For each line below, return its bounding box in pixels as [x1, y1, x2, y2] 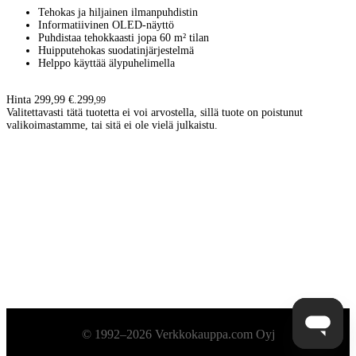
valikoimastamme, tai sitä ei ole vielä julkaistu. [6, 118, 218, 131]
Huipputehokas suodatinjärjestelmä [38, 44, 194, 56]
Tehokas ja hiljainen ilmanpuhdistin [38, 6, 198, 18]
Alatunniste [6, 323, 100, 345]
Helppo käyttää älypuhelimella [38, 56, 175, 69]
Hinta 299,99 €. [6, 93, 77, 106]
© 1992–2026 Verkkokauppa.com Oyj [81, 327, 275, 341]
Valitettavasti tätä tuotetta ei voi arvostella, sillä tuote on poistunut [6, 106, 303, 118]
